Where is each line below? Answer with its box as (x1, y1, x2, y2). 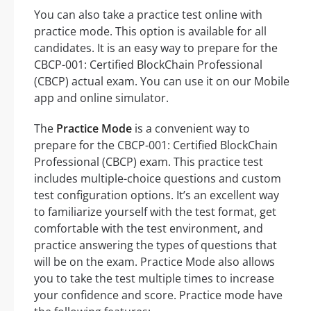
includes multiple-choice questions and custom (34, 171, 281, 187)
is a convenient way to (132, 121, 250, 137)
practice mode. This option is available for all (34, 24, 267, 40)
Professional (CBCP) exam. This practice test (34, 154, 263, 170)
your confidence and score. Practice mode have (34, 287, 283, 303)
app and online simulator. (34, 90, 169, 106)
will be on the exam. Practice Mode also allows (34, 254, 275, 270)
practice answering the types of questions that (34, 237, 277, 253)
